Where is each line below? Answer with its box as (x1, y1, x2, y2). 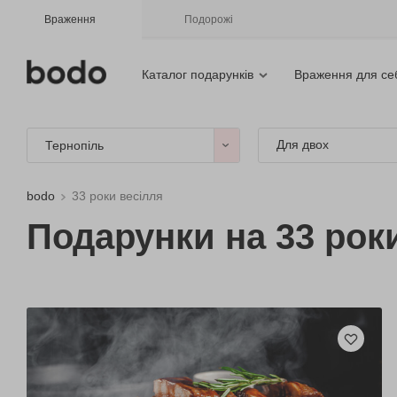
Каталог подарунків (142, 67, 253, 82)
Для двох (276, 137, 329, 152)
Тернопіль (45, 138, 104, 152)
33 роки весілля (72, 189, 163, 203)
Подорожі (184, 13, 233, 26)
